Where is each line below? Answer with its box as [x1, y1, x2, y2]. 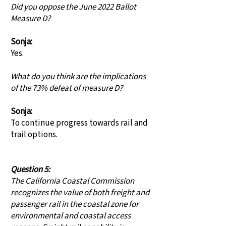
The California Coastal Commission [11, 175, 134, 187]
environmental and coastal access [11, 210, 131, 222]
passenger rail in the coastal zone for [11, 198, 139, 210]
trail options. [11, 129, 58, 141]
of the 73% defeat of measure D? [11, 82, 123, 94]
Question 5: [11, 163, 50, 176]
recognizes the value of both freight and [11, 187, 149, 199]
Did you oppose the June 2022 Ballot [11, 1, 136, 13]
